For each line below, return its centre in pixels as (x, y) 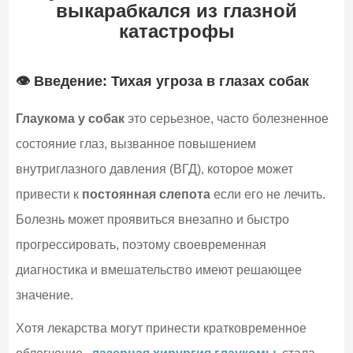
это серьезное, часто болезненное (226, 118)
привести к (48, 194)
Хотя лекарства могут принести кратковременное (161, 328)
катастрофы (176, 31)
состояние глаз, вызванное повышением (136, 143)
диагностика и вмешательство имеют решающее (158, 269)
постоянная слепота (146, 194)
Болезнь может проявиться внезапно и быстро (152, 219)
